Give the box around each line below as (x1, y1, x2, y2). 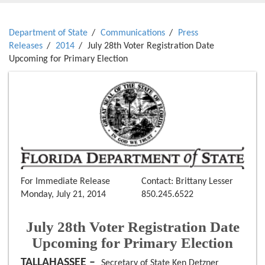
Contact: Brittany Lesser (141, 177, 233, 187)
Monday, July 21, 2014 (21, 190, 106, 200)
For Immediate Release (21, 177, 110, 187)
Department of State (9, 28, 88, 38)
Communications (101, 28, 165, 38)
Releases (9, 41, 43, 51)
